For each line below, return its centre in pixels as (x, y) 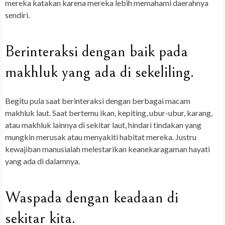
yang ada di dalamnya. (42, 161)
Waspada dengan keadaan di (92, 198)
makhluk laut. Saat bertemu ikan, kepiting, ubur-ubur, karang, (109, 113)
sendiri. (17, 15)
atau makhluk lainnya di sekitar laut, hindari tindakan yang (103, 125)
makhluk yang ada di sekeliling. (99, 72)
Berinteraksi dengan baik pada (96, 52)
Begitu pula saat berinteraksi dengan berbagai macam (98, 101)
